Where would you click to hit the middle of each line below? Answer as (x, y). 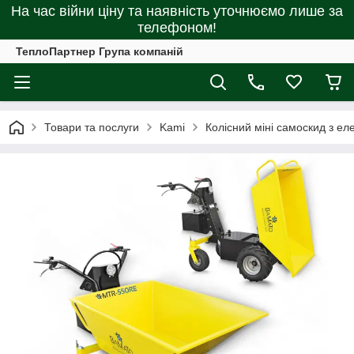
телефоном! (177, 28)
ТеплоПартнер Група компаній (100, 51)
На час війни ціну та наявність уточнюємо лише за (177, 11)
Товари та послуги (92, 127)
